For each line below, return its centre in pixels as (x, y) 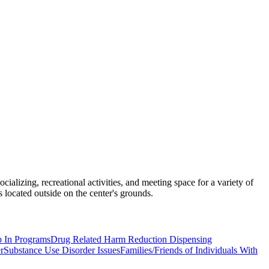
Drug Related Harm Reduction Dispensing (131, 239)
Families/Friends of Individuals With (189, 250)
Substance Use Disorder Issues (62, 250)
